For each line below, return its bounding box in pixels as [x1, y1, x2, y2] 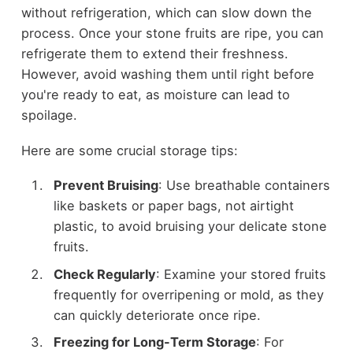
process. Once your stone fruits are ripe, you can [20, 25, 324, 42]
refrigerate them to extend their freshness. [20, 46, 288, 62]
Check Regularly [53, 266, 156, 282]
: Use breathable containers [158, 177, 330, 194]
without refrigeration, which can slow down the [20, 5, 312, 21]
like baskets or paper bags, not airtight [53, 198, 294, 214]
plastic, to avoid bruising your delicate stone [53, 218, 327, 235]
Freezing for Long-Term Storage [53, 333, 256, 350]
